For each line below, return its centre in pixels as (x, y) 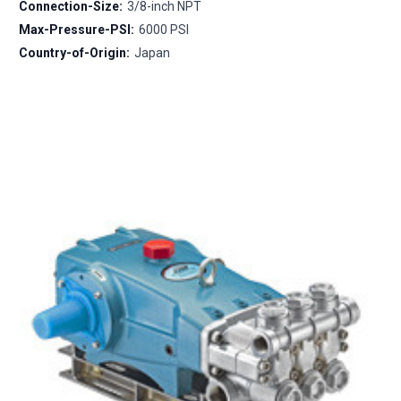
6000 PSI (163, 29)
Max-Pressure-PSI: (77, 29)
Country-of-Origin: (74, 52)
